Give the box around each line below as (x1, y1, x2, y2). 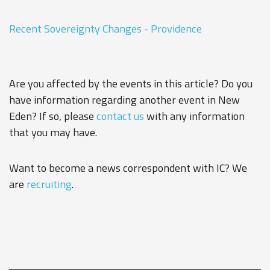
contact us (96, 108, 144, 124)
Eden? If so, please (9, 108, 96, 124)
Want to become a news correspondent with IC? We (9, 160, 247, 176)
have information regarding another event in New (9, 92, 240, 108)
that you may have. (9, 124, 97, 140)
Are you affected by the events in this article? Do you (9, 75, 253, 92)
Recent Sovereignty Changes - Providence (9, 20, 202, 37)
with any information (144, 108, 245, 124)
